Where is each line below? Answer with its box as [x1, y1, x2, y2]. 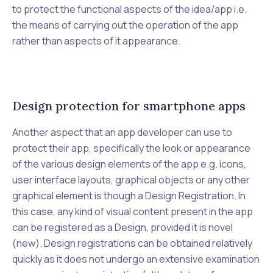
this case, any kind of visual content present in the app [12, 205, 253, 218]
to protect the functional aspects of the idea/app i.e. [12, 2, 247, 16]
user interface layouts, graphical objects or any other [12, 173, 250, 186]
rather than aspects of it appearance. [12, 34, 180, 48]
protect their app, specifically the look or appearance [12, 141, 250, 155]
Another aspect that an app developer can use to [12, 126, 232, 139]
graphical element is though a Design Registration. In [12, 189, 246, 202]
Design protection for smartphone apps [12, 98, 246, 113]
